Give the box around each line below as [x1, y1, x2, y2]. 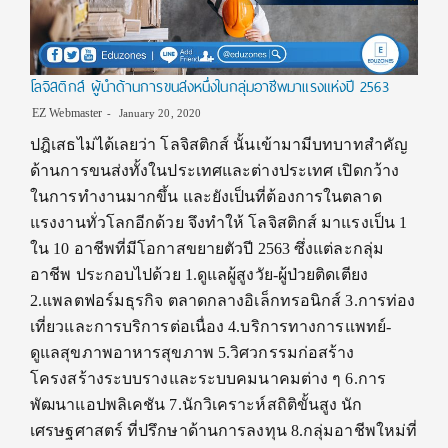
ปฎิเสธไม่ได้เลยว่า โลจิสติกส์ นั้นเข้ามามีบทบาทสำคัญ [30, 135, 408, 153]
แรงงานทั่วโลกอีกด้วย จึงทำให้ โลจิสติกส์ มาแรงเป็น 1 [30, 213, 408, 231]
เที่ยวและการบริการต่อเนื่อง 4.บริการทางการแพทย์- [30, 317, 392, 335]
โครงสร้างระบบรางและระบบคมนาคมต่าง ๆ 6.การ [30, 369, 386, 387]
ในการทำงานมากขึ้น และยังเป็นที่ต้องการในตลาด [30, 187, 382, 205]
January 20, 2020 [115, 106, 202, 119]
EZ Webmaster [32, 105, 103, 120]
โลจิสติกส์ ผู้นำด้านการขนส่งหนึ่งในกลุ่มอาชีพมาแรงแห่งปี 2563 [30, 73, 389, 100]
